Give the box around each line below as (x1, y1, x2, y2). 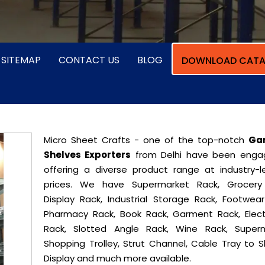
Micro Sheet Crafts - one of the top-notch (44, 134, 248, 146)
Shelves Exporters (44, 148, 131, 161)
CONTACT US (59, 53, 119, 67)
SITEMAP (1, 53, 41, 67)
